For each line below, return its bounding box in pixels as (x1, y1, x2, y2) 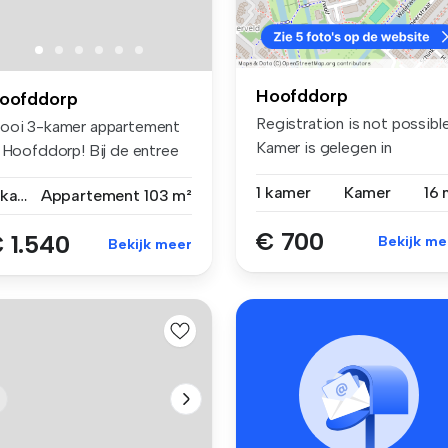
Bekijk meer (108, 235, 192, 253)
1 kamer (256, 182, 311, 202)
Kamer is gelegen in (256, 137, 392, 157)
